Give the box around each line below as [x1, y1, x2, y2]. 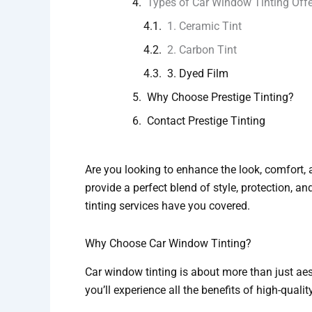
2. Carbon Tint [167, 43, 237, 57]
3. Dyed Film [167, 67, 228, 81]
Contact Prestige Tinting [147, 114, 265, 128]
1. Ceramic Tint [167, 19, 242, 33]
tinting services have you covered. [85, 199, 250, 213]
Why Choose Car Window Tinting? [85, 237, 251, 251]
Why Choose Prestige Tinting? [147, 91, 294, 104]
